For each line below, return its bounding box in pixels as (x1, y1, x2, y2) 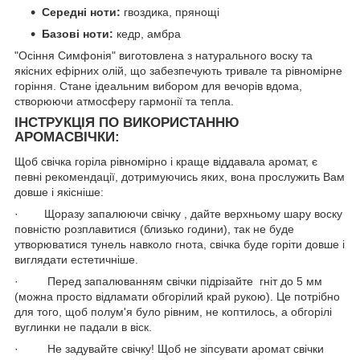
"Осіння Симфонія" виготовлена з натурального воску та (14, 48, 313, 62)
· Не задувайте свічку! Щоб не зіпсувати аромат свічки (14, 342, 324, 355)
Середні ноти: (42, 5, 121, 18)
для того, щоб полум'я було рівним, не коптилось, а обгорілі (14, 305, 332, 318)
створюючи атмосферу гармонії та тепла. (14, 94, 234, 108)
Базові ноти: (42, 27, 113, 40)
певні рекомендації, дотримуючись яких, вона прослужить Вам (14, 170, 345, 183)
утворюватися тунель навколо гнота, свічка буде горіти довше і (14, 237, 345, 251)
